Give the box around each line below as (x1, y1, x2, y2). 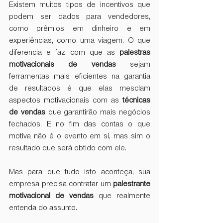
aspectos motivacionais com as (9, 97, 122, 105)
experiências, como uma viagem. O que (9, 37, 150, 45)
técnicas (122, 97, 150, 105)
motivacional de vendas (9, 192, 94, 201)
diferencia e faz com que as (9, 49, 119, 57)
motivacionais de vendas (9, 61, 116, 69)
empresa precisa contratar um (9, 180, 113, 189)
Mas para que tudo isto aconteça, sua (9, 168, 150, 177)
